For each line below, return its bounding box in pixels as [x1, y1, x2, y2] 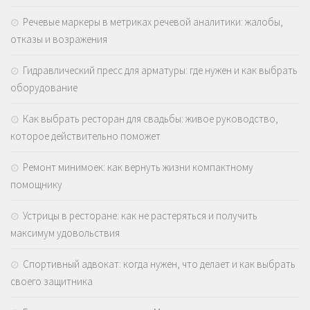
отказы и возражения [10, 32, 107, 46]
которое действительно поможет [10, 129, 161, 143]
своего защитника [10, 274, 93, 288]
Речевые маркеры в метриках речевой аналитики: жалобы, [23, 15, 283, 28]
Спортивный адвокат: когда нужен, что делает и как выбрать [23, 257, 295, 271]
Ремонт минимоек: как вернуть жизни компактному [23, 160, 253, 174]
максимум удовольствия [10, 226, 120, 239]
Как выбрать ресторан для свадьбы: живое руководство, [23, 111, 278, 125]
